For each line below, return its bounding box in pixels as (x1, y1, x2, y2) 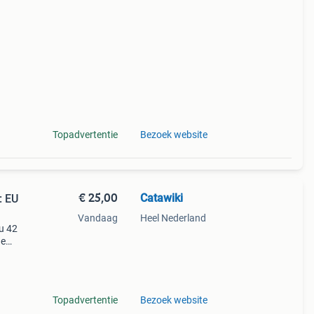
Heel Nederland (139, 212, 206, 224)
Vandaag (77, 212, 118, 224)
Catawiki (139, 191, 183, 205)
